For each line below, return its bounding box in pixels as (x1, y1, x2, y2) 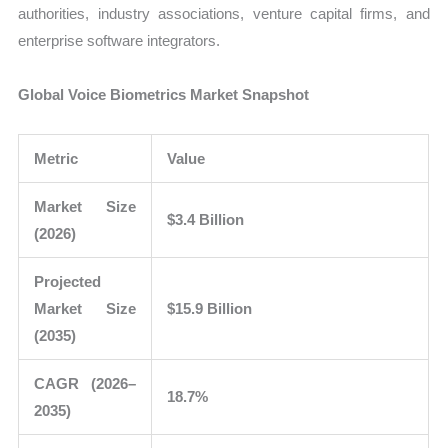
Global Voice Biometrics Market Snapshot (18, 85, 310, 103)
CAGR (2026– (34, 374, 137, 392)
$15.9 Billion (167, 299, 253, 317)
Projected (34, 272, 102, 290)
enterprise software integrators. (18, 32, 221, 50)
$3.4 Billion (167, 210, 245, 228)
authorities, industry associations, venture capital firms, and (18, 5, 430, 23)
